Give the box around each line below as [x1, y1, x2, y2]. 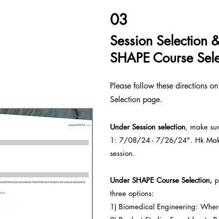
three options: [110, 189, 156, 198]
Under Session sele [110, 122, 170, 131]
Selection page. [110, 94, 162, 105]
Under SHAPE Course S [110, 175, 185, 185]
